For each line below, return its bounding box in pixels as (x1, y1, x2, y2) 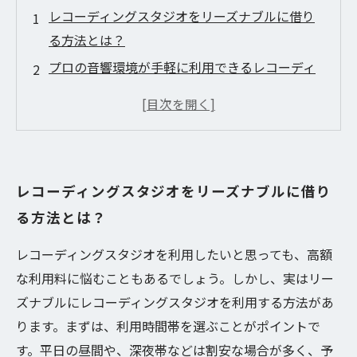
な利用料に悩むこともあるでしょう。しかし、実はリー (16, 269, 334, 288)
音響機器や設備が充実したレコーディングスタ (49, 108, 316, 127)
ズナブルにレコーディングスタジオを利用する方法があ (16, 292, 334, 312)
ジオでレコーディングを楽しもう (49, 132, 239, 151)
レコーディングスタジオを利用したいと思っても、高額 (16, 245, 332, 264)
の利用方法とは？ (49, 183, 151, 202)
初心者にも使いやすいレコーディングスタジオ (49, 159, 316, 178)
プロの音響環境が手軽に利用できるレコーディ (49, 57, 316, 76)
